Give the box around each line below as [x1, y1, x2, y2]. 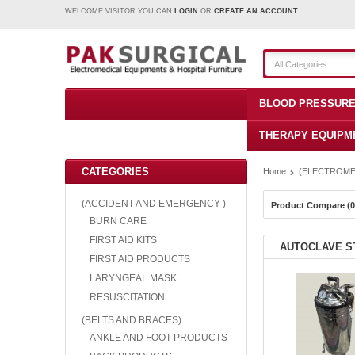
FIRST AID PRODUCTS [90, 254, 190, 265]
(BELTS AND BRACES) [82, 315, 181, 326]
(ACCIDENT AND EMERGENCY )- [82, 198, 229, 209]
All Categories [274, 59, 327, 69]
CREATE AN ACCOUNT [214, 7, 298, 15]
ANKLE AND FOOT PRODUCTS [90, 332, 227, 343]
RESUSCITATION [90, 292, 165, 303]
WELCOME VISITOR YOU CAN [65, 7, 174, 15]
